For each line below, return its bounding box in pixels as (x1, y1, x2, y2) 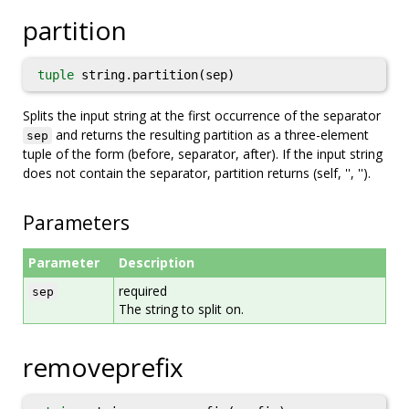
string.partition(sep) (74, 68, 235, 82)
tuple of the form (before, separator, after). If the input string (23, 145, 383, 163)
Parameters (23, 210, 130, 236)
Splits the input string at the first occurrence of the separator (23, 107, 381, 124)
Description (119, 254, 194, 271)
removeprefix (23, 350, 184, 384)
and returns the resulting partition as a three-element (52, 126, 369, 143)
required (119, 282, 167, 299)
